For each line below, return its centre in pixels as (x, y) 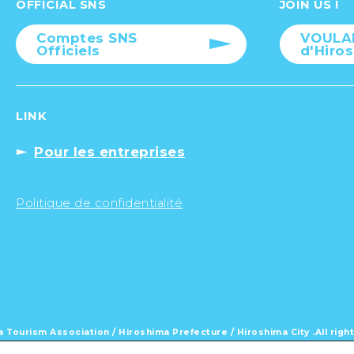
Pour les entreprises (110, 152)
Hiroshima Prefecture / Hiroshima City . (217, 333)
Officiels (68, 51)
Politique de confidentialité (100, 203)
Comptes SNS (87, 38)
